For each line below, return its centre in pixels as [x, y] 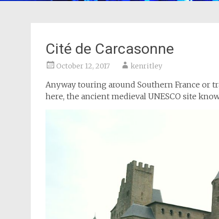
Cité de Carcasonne [110, 49]
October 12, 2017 [83, 66]
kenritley [146, 66]
